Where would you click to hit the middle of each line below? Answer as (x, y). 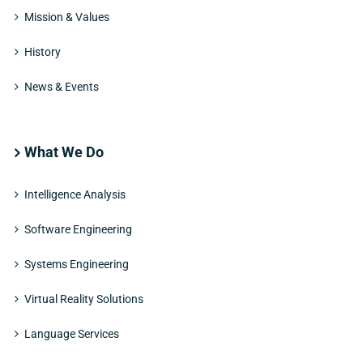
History (43, 52)
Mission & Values (67, 17)
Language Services (72, 334)
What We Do (64, 152)
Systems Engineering (77, 265)
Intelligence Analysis (75, 195)
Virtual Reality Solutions (84, 299)
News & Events (62, 87)
